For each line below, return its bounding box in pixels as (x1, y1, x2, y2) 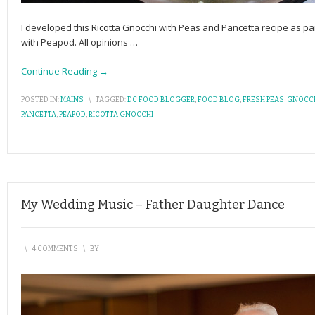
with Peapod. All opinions (21, 36, 130, 49)
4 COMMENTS (32, 245, 78, 253)
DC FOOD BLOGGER (127, 96, 195, 104)
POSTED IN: (21, 96, 59, 104)
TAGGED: (96, 96, 126, 104)
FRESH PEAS (243, 96, 284, 104)
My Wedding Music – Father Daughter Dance (21, 197, 285, 212)
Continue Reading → (21, 65, 108, 77)
